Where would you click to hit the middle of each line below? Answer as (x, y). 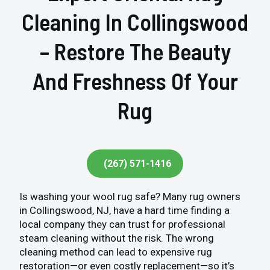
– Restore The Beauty (135, 52)
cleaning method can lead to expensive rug (116, 252)
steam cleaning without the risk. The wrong (117, 238)
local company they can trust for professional (123, 224)
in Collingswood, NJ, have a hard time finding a (125, 211)
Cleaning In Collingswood (135, 22)
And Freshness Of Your (135, 81)
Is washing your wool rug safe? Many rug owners (130, 197)
